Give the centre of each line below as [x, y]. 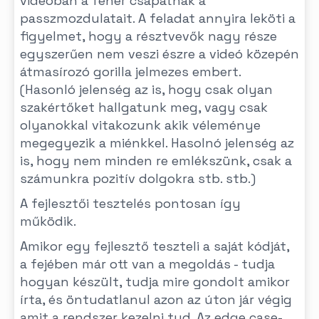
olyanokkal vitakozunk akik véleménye [140, 125]
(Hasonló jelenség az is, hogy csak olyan [146, 89]
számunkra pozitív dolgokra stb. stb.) [138, 178]
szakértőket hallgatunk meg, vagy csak [144, 107]
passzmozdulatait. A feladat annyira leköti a [158, 18]
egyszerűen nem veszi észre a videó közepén [159, 54]
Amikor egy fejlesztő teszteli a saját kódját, [155, 246]
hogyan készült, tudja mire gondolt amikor [155, 282]
